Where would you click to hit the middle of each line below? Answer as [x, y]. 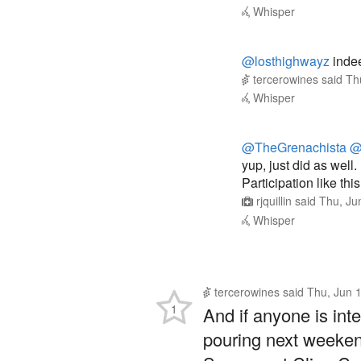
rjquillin [274, 168]
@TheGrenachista [294, 114]
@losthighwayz [286, 28]
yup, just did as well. [299, 132]
